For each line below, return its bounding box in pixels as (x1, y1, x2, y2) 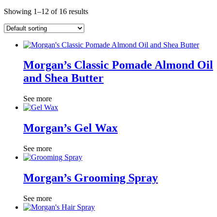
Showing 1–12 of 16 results (4, 7, 88, 15)
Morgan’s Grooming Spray (23, 171, 158, 185)
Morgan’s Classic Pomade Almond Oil (23, 59, 213, 72)
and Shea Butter (23, 72, 104, 85)
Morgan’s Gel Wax (23, 122, 118, 135)
